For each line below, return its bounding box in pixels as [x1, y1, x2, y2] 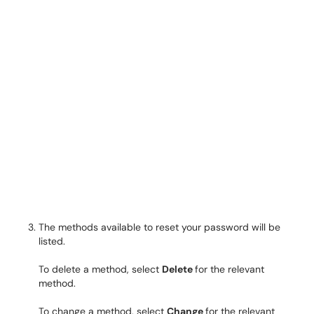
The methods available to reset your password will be [39, 221, 280, 233]
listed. [39, 235, 65, 247]
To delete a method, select [39, 263, 162, 275]
